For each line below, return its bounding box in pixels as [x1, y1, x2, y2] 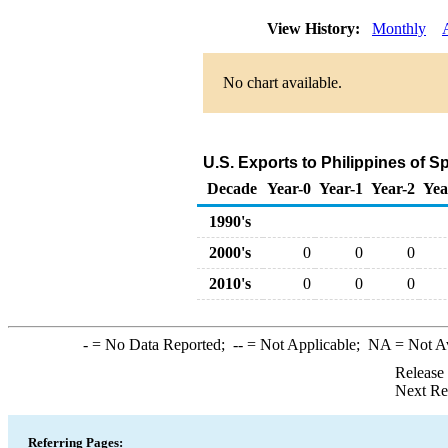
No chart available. [223, 74, 342, 91]
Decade [207, 180, 257, 197]
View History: [263, 20, 368, 37]
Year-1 [319, 180, 363, 197]
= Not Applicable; [242, 336, 368, 353]
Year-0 [267, 180, 311, 197]
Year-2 [371, 180, 415, 197]
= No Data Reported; [87, 336, 233, 353]
